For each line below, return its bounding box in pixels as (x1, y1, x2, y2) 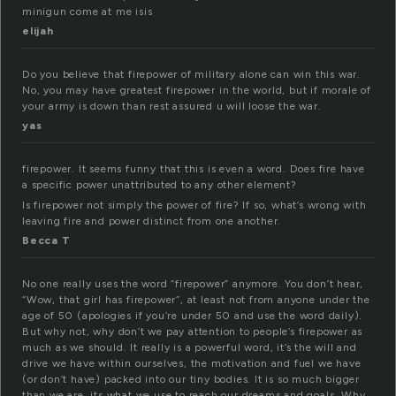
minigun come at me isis (22, 5, 153, 19)
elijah (22, 25, 54, 38)
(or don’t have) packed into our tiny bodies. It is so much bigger (22, 373, 360, 386)
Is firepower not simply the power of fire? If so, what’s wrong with (22, 199, 367, 212)
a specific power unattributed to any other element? (22, 179, 297, 192)
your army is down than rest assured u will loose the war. (22, 100, 322, 113)
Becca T (22, 234, 71, 247)
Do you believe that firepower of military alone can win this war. (22, 68, 361, 81)
